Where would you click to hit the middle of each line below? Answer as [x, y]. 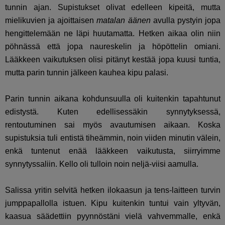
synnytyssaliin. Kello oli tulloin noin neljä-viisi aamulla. [102, 164]
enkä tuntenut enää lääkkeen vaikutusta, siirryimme [113, 151]
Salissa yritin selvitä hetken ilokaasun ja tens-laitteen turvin [113, 190]
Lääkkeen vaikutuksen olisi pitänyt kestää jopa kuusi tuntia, [113, 60]
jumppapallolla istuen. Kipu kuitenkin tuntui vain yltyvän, [113, 203]
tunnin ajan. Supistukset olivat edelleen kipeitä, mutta [113, 8]
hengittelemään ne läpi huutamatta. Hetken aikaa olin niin [113, 34]
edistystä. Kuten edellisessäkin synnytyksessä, [113, 112]
